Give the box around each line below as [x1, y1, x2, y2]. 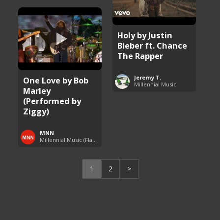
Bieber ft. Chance [117, 39, 188, 51]
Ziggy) [23, 105, 50, 117]
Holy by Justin [117, 29, 173, 41]
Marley [23, 84, 51, 96]
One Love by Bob [23, 74, 89, 86]
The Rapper [117, 50, 164, 61]
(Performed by [23, 95, 82, 107]
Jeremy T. [134, 73, 162, 81]
